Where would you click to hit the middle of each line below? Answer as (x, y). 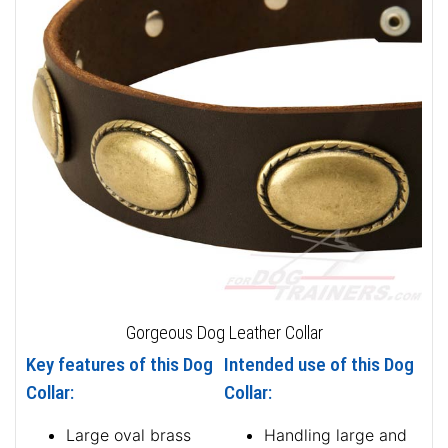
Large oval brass (128, 434)
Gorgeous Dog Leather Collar (224, 332)
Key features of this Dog (119, 364)
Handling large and (335, 434)
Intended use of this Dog (319, 364)
